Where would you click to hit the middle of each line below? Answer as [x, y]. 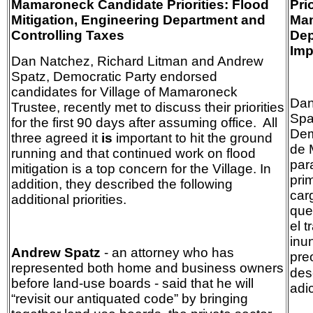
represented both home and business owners [147, 268]
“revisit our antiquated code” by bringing [130, 298]
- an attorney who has [167, 252]
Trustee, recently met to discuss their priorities [148, 108]
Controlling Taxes [68, 35]
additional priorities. [69, 200]
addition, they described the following [122, 184]
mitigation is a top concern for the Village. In [141, 169]
